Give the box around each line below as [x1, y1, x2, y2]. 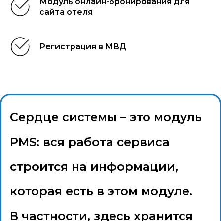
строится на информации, [10, 159, 178, 174]
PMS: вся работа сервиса [10, 135, 170, 149]
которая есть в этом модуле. [10, 184, 192, 199]
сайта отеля [39, 7, 93, 17]
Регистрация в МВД [39, 42, 126, 52]
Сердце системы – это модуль [10, 110, 202, 125]
